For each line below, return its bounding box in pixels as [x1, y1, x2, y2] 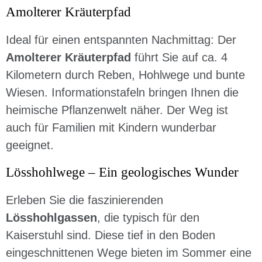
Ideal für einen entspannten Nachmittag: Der [6, 33, 236, 46]
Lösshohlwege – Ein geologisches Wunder [6, 165, 239, 180]
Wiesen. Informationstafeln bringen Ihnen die [6, 86, 239, 99]
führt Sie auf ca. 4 [131, 51, 227, 64]
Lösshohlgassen [6, 211, 97, 224]
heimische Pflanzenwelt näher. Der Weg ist [6, 104, 228, 116]
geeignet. [6, 139, 54, 151]
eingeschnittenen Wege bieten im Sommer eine [6, 246, 251, 259]
